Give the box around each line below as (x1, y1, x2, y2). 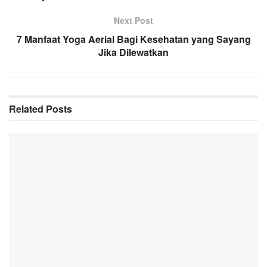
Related (9, 101, 44, 116)
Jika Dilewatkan (98, 45, 169, 59)
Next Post (114, 14, 153, 26)
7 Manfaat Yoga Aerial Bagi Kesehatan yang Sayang (16, 32, 251, 46)
